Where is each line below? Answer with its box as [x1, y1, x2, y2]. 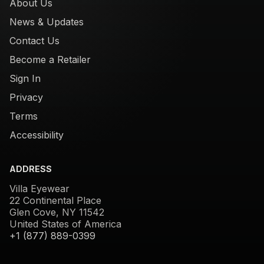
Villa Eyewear [9, 182, 70, 194]
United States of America [9, 217, 121, 230]
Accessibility [9, 128, 64, 141]
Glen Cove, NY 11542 [9, 206, 104, 218]
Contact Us [9, 34, 60, 47]
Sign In [9, 72, 41, 84]
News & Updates [9, 15, 84, 28]
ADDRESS [9, 163, 52, 174]
